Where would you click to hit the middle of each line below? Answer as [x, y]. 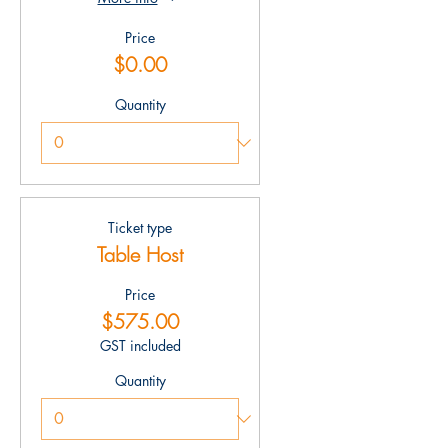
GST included [140, 345]
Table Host [140, 254]
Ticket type [140, 227]
